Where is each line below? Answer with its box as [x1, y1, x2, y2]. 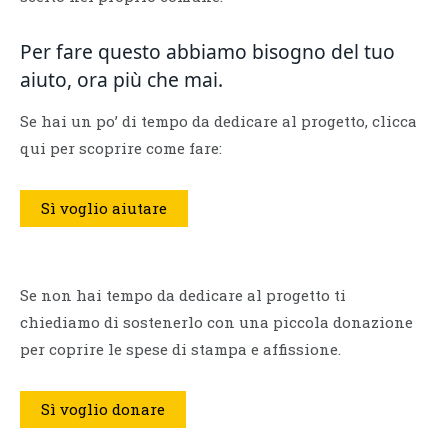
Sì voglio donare [41, 398, 165, 419]
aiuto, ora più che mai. [20, 65, 223, 93]
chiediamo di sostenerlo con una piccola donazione [20, 312, 413, 333]
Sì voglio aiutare [41, 198, 167, 219]
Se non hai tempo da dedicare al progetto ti [20, 285, 346, 306]
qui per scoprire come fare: [20, 138, 222, 159]
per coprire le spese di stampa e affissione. [20, 339, 341, 360]
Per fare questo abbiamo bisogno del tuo [20, 37, 395, 65]
